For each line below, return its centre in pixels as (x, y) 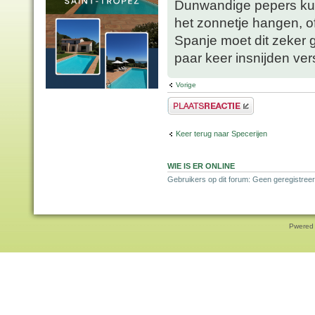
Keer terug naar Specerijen (221, 133)
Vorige (186, 85)
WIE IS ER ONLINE (201, 166)
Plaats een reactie (198, 102)
